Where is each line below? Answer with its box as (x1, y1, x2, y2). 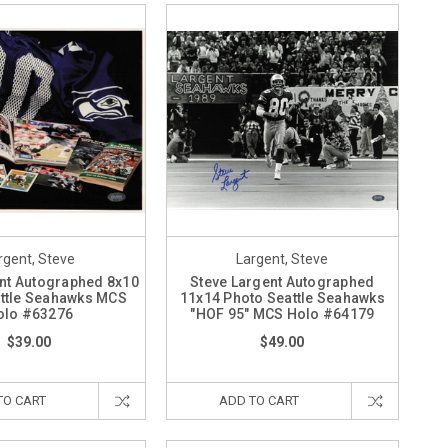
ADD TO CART (218, 393, 299, 409)
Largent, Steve (236, 251, 329, 268)
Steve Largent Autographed (190, 274, 375, 291)
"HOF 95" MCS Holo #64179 (190, 306, 375, 323)
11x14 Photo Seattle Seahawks (179, 290, 385, 307)
